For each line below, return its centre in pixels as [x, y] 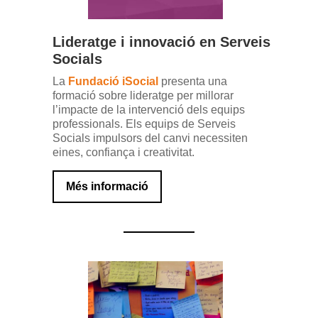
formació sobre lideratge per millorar [143, 95]
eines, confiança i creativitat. [124, 152]
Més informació [107, 186]
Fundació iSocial [112, 81]
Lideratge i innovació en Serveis [161, 42]
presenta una [193, 81]
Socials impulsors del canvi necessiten [150, 138]
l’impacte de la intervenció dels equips [149, 110]
